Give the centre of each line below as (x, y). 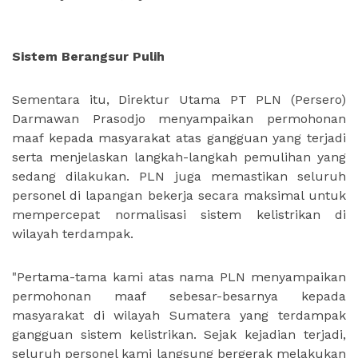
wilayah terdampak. (73, 234)
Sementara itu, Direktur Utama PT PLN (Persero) (179, 99)
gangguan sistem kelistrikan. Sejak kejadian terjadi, (179, 334)
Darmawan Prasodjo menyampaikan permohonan (179, 119)
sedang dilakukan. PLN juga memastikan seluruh (179, 176)
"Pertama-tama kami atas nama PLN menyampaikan (179, 277)
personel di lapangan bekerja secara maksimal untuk (179, 195)
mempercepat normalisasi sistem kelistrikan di (179, 215)
